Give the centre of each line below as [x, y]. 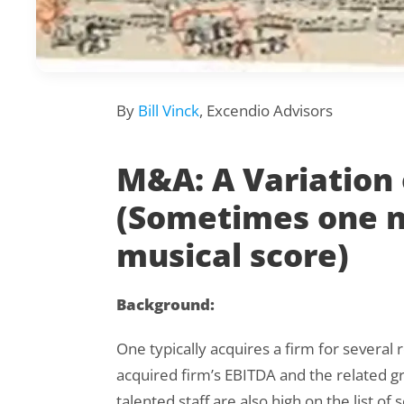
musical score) [233, 255]
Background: [165, 305]
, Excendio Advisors [266, 111]
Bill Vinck [169, 111]
